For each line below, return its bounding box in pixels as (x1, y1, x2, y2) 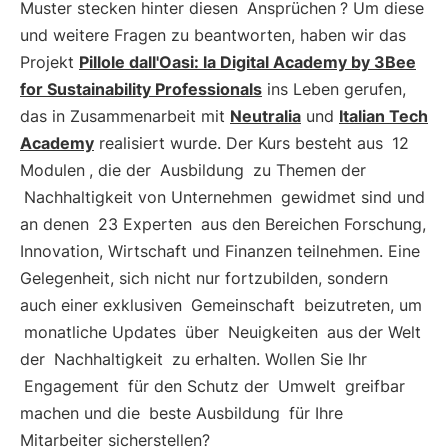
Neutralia (230, 106, 301, 126)
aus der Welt (322, 322, 421, 342)
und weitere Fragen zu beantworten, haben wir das (20, 25, 406, 45)
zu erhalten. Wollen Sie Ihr (167, 349, 367, 369)
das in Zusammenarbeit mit (20, 106, 230, 126)
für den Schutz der (123, 376, 274, 396)
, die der (89, 160, 156, 180)
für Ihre (284, 403, 343, 423)
